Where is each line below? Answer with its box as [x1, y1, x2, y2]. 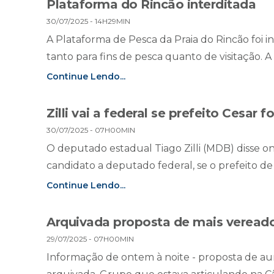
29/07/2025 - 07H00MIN [46, 234, 134, 244]
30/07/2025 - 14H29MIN [46, 17, 130, 26]
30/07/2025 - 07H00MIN [46, 125, 135, 135]
